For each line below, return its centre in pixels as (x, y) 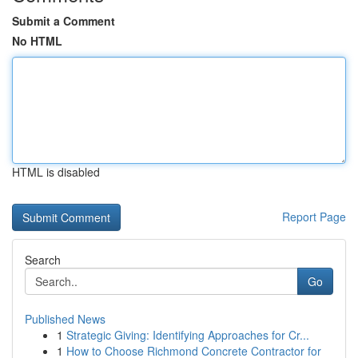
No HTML (37, 41)
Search (43, 260)
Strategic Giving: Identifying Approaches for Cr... (188, 335)
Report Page (314, 217)
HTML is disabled (56, 172)
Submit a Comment (64, 21)
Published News (65, 319)
